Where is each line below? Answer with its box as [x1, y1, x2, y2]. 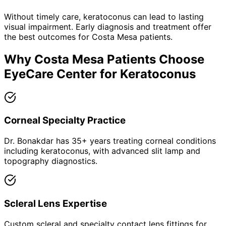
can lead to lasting [131, 11, 204, 22]
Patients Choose [104, 51, 204, 67]
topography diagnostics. [4, 156, 97, 166]
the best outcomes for [4, 31, 92, 42]
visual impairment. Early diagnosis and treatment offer [4, 21, 211, 32]
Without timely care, [4, 11, 83, 22]
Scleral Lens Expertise [4, 197, 107, 209]
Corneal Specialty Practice [4, 115, 126, 127]
